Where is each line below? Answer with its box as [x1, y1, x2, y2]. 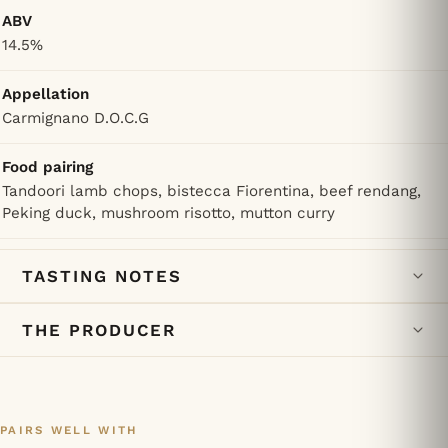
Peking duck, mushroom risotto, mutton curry [2, 204, 335, 223]
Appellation [2, 85, 89, 104]
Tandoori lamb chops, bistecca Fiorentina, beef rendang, [2, 182, 421, 201]
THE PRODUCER [22, 320, 177, 341]
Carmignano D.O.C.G [2, 109, 149, 128]
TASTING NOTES [22, 266, 183, 287]
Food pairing [2, 158, 93, 177]
